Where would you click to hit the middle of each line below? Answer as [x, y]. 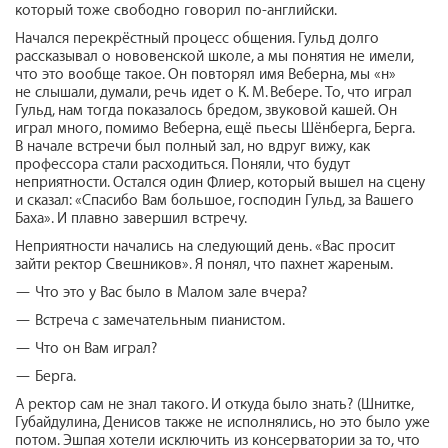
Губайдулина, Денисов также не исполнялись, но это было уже [222, 422]
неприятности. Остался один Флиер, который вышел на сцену [220, 182]
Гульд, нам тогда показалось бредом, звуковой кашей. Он [206, 110]
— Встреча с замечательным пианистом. [150, 320]
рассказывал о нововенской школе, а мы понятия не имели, [214, 56]
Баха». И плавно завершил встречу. [131, 218]
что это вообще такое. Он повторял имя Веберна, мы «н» [205, 74]
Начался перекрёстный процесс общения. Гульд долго [197, 38]
